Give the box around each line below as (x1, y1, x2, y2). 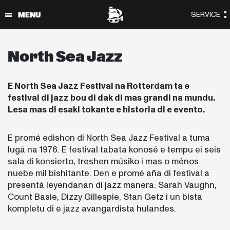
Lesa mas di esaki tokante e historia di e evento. (8, 103, 205, 116)
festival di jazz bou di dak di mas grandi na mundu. (8, 91, 215, 104)
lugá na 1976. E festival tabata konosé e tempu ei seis (8, 143, 221, 156)
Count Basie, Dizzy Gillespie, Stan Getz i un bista (8, 190, 202, 203)
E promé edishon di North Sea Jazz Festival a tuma (8, 131, 210, 144)
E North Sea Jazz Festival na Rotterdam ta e (8, 80, 189, 92)
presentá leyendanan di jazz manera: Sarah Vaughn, (8, 179, 217, 191)
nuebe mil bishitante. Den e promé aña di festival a (8, 167, 209, 179)
